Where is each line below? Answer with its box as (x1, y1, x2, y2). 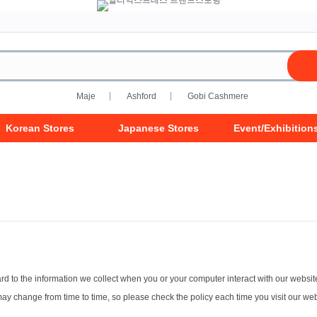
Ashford (126, 91, 156, 101)
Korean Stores (6, 122, 75, 134)
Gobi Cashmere (187, 91, 248, 101)
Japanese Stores (117, 122, 199, 134)
